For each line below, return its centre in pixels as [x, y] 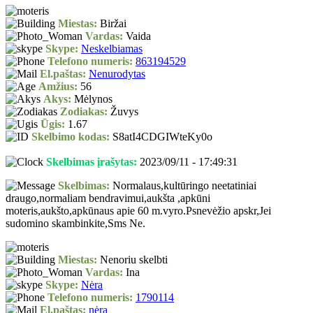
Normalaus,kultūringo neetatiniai [183, 186]
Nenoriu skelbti [132, 260]
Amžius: [58, 87]
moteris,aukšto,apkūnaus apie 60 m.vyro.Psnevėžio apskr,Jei [138, 211]
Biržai [112, 24]
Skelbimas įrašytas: [92, 162]
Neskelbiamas [112, 49]
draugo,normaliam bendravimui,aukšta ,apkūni [108, 198]
